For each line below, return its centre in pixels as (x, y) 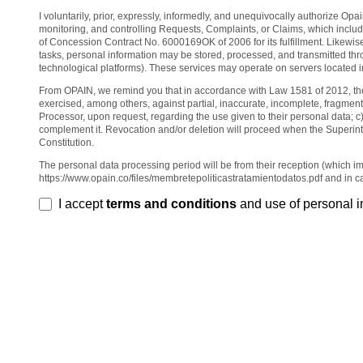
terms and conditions (171, 204)
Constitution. (66, 143)
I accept (82, 204)
